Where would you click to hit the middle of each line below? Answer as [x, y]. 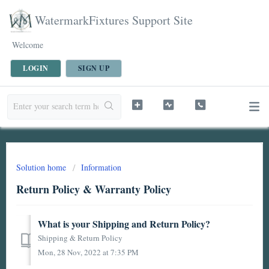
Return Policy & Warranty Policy [94, 189]
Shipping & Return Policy [80, 238]
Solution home [42, 167]
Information [101, 167]
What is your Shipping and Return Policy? [124, 224]
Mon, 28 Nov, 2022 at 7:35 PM [88, 252]
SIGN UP [93, 68]
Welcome [28, 45]
